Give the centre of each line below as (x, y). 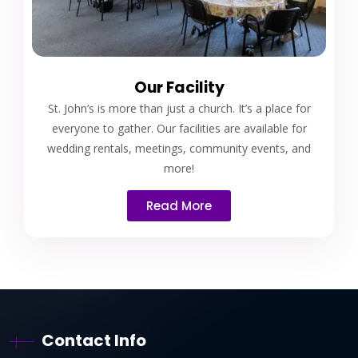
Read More (179, 206)
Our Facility (179, 88)
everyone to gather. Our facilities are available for (179, 129)
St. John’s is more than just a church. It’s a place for (179, 109)
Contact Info (94, 341)
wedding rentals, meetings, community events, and (179, 149)
